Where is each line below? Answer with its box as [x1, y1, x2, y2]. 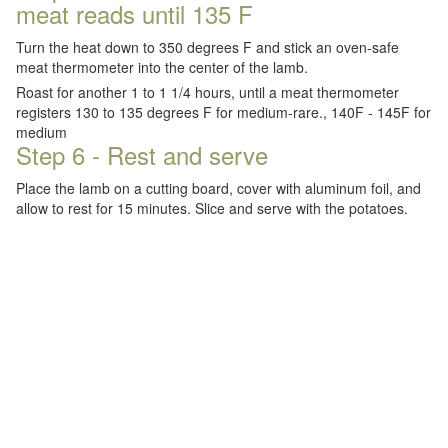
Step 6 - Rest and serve [16, 137, 268, 172]
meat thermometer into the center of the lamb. [16, 57, 308, 77]
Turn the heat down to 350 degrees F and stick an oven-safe [16, 37, 399, 57]
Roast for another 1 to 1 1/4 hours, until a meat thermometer [16, 82, 399, 102]
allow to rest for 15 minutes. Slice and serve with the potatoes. [16, 198, 408, 218]
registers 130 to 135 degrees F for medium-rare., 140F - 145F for [16, 102, 431, 122]
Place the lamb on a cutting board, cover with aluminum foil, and [16, 178, 421, 198]
